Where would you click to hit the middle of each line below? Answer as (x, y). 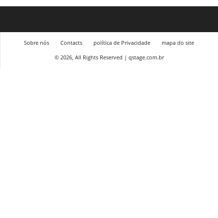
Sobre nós (36, 43)
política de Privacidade (122, 43)
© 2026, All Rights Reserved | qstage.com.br (109, 57)
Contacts (71, 43)
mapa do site (178, 43)
